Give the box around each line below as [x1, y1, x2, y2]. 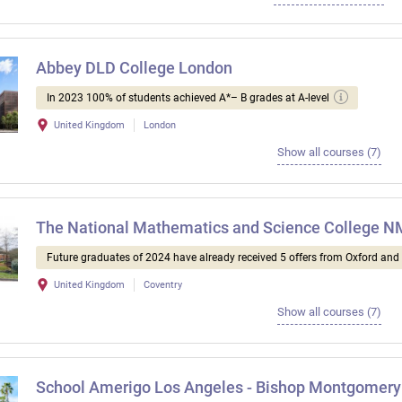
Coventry [144, 279, 182, 292]
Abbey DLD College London [36, 58, 232, 78]
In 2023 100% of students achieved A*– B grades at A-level [47, 92, 329, 105]
